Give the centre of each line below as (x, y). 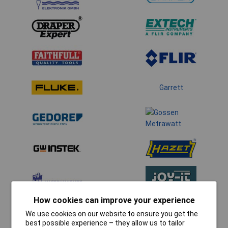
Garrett (171, 88)
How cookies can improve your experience (114, 201)
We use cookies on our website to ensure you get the (112, 214)
